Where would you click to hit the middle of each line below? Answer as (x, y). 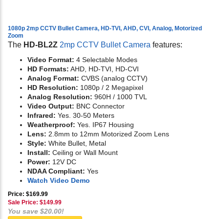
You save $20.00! (36, 211)
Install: (39, 153)
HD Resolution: (53, 88)
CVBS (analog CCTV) (113, 78)
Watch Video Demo (59, 181)
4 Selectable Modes (106, 60)
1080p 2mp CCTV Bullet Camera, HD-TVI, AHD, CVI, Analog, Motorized (105, 29)
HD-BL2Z (41, 45)
